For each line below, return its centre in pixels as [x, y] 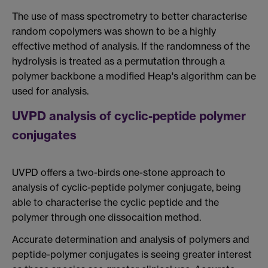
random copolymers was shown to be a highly [114, 31]
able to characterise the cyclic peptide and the [115, 202]
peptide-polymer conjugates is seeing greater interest [132, 255]
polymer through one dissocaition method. [106, 217]
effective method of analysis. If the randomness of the [131, 46]
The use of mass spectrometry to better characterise [130, 16]
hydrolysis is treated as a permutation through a [118, 61]
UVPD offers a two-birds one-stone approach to [119, 172]
